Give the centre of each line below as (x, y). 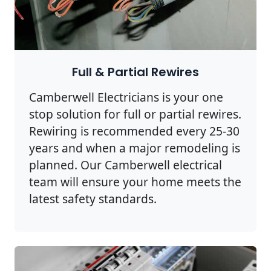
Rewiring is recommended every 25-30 (134, 131)
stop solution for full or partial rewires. (135, 114)
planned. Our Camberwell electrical (126, 165)
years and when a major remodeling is (135, 148)
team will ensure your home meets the (135, 181)
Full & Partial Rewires (135, 72)
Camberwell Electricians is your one (126, 97)
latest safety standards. (93, 198)
